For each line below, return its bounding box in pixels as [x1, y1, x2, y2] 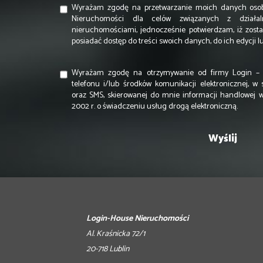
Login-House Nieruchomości [86, 211, 188, 225]
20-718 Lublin [86, 242, 129, 256]
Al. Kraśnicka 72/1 [86, 227, 145, 241]
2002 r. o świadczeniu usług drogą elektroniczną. [72, 99, 238, 113]
